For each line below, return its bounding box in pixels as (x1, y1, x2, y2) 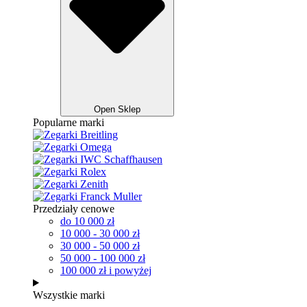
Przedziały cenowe (33, 203, 114, 214)
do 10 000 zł (60, 215, 114, 227)
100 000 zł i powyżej (60, 265, 151, 276)
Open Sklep (94, 104, 140, 114)
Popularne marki (33, 116, 104, 128)
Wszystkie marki (33, 289, 105, 301)
